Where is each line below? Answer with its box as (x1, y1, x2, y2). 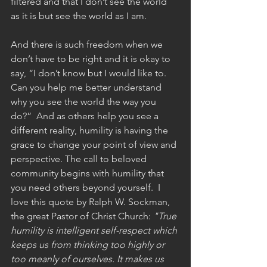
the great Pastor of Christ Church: (11, 210, 151, 222)
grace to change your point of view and (11, 138, 179, 150)
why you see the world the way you (11, 95, 159, 107)
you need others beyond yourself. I (11, 181, 163, 193)
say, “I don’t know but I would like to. (11, 67, 169, 79)
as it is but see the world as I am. (11, 10, 149, 21)
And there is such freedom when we (11, 38, 165, 50)
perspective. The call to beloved (11, 153, 149, 164)
